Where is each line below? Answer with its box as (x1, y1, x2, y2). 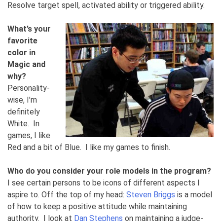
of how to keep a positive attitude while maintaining (7, 201, 187, 211)
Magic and (7, 59, 45, 69)
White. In (7, 118, 39, 128)
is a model (175, 189, 212, 199)
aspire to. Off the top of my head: (7, 189, 126, 199)
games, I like (7, 130, 50, 140)
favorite (7, 36, 37, 45)
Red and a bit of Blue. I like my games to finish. (7, 142, 170, 152)
